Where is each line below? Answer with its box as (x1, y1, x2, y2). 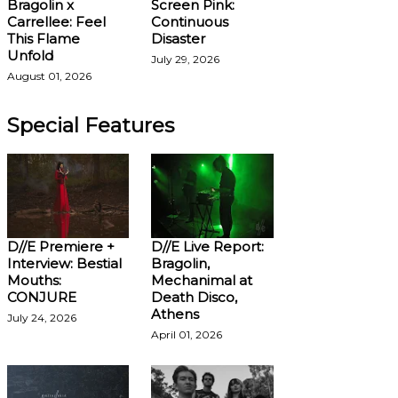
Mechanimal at (151, 272, 252, 289)
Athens (151, 306, 199, 322)
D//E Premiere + (6, 238, 115, 255)
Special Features (6, 113, 174, 138)
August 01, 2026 (6, 69, 92, 83)
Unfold (6, 47, 53, 64)
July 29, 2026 (151, 52, 219, 66)
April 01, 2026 (151, 328, 222, 341)
